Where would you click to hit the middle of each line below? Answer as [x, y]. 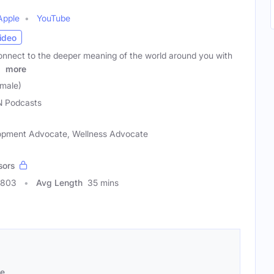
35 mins [103, 183]
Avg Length [59, 183]
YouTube [54, 18]
